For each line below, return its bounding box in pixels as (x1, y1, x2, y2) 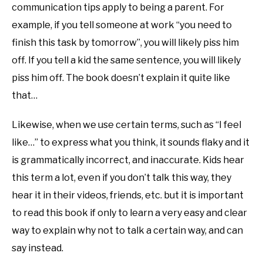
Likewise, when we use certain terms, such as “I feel (12, 119, 241, 131)
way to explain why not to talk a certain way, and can (12, 225, 243, 237)
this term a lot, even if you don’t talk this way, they (12, 172, 231, 184)
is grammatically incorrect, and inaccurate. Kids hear (12, 154, 244, 166)
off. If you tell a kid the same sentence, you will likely (12, 55, 241, 66)
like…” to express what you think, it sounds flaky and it (12, 137, 249, 149)
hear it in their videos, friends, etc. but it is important (12, 190, 244, 201)
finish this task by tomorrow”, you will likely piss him (12, 37, 239, 49)
